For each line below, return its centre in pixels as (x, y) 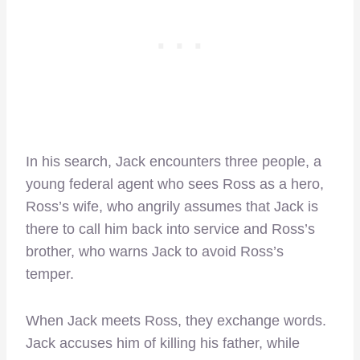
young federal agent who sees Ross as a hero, (175, 184)
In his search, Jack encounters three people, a (174, 162)
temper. (50, 274)
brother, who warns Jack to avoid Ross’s (155, 252)
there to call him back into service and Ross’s (170, 229)
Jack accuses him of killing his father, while (163, 344)
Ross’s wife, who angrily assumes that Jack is (172, 207)
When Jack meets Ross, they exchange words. (176, 321)
